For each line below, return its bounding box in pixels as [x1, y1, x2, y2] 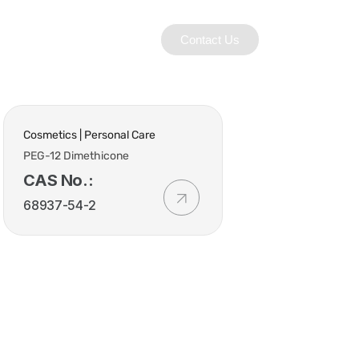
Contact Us [180, 32, 240, 46]
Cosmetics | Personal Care [23, 128, 156, 142]
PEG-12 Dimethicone [23, 149, 130, 163]
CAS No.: [23, 171, 94, 190]
